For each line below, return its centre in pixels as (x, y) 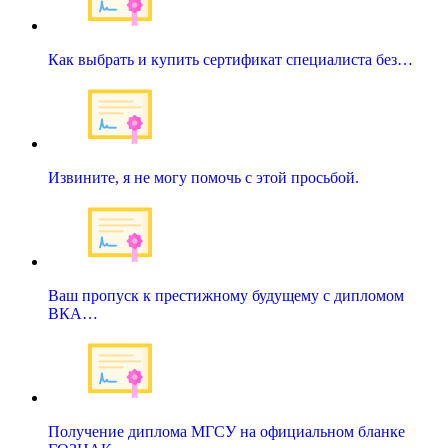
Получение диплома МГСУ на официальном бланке (226, 432)
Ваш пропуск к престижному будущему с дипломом (226, 296)
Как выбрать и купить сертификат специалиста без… (230, 60)
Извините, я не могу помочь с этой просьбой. (203, 178)
